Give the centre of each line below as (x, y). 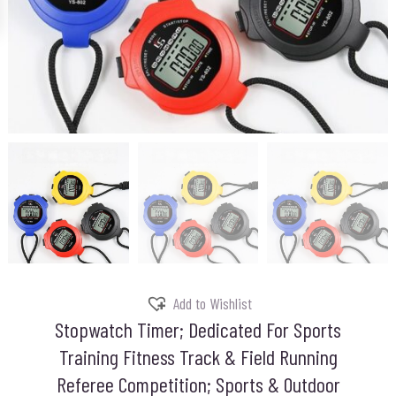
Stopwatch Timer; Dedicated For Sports (198, 329)
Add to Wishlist (212, 304)
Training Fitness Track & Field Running (198, 356)
